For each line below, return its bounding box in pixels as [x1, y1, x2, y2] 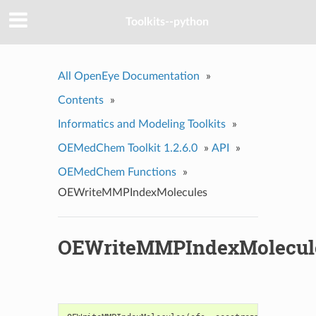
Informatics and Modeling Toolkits [57, 118, 226, 130]
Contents [57, 94, 104, 106]
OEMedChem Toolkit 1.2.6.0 [57, 142, 197, 154]
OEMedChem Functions [57, 166, 176, 178]
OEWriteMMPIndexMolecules [57, 186, 207, 198]
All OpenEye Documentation [57, 70, 200, 82]
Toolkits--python [126, 16, 209, 28]
